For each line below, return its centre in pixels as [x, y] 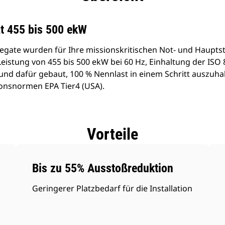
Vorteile [113, 134]
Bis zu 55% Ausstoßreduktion [103, 168]
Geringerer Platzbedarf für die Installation [113, 188]
